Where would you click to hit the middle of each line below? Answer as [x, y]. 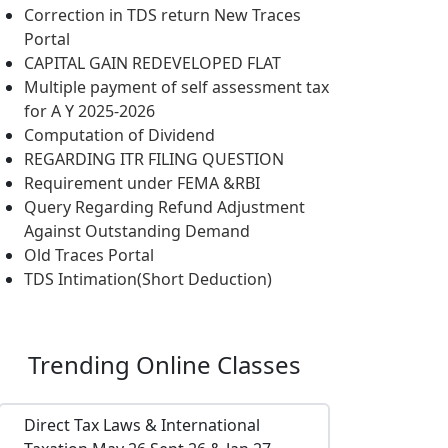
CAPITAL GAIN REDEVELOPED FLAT [152, 63]
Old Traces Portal [89, 255]
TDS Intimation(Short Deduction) [148, 279]
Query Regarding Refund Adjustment [164, 207]
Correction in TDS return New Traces [162, 15]
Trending [81, 364]
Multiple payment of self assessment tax [176, 87]
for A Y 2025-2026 [89, 111]
